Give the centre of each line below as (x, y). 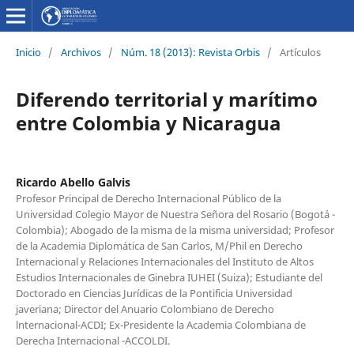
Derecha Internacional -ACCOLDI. (92, 340)
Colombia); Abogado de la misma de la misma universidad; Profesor (175, 230)
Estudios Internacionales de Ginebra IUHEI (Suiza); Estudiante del (169, 277)
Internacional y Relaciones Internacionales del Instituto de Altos (164, 261)
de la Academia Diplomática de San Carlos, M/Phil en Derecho (159, 245)
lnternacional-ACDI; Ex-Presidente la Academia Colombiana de (160, 324)
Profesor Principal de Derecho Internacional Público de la (148, 198)
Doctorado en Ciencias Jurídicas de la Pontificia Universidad (154, 293)
